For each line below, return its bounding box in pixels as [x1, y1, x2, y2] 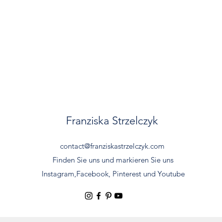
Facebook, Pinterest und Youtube [76, 169, 185, 178]
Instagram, [41, 169, 76, 178]
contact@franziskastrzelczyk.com [60, 141, 165, 151]
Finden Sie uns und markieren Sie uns [53, 155, 173, 165]
